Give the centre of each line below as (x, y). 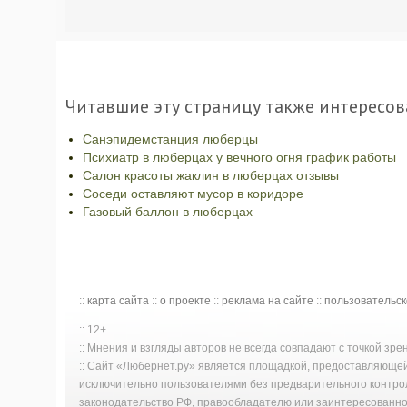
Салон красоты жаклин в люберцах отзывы (211, 175)
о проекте (185, 301)
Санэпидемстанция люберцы (170, 139)
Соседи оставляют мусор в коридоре (193, 194)
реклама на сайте (268, 301)
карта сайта (118, 301)
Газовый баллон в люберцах (168, 212)
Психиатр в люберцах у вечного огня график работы (239, 157)
